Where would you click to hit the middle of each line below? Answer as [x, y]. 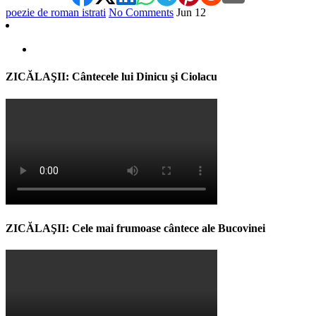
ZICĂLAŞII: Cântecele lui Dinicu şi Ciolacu [111, 77]
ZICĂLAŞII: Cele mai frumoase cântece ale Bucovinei [135, 228]
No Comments [141, 13]
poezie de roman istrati [56, 13]
